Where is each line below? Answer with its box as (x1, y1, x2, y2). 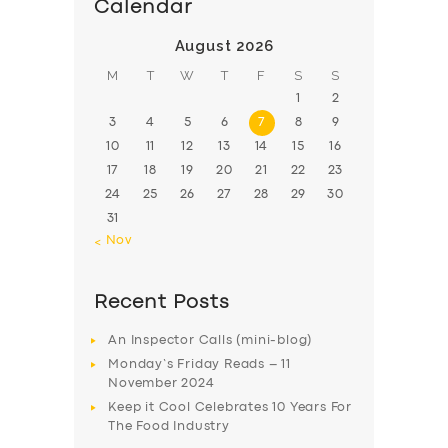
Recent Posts (94, 294, 231, 312)
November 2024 (108, 378, 215, 390)
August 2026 (174, 37, 274, 55)
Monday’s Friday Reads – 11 (108, 359, 292, 371)
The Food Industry (108, 421, 230, 433)
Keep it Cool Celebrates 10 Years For (108, 402, 353, 414)
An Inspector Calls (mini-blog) (108, 335, 313, 347)
